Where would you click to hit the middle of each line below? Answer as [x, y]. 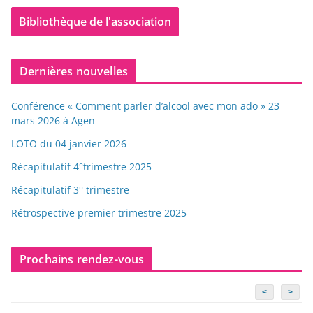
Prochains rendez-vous [82, 259]
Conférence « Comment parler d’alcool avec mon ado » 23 [145, 105]
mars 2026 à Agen [53, 120]
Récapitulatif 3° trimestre [70, 189]
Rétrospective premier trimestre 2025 [99, 212]
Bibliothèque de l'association [95, 21]
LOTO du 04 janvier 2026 [69, 143]
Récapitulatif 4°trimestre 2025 [81, 166]
